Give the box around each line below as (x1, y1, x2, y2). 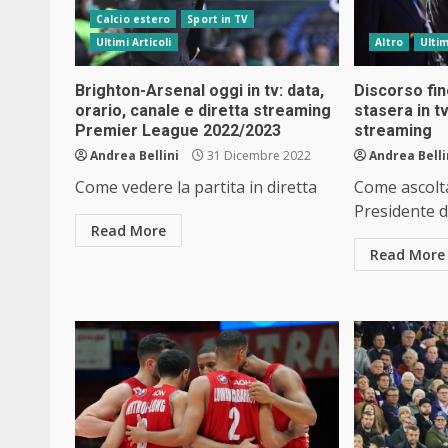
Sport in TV (187, 11, 249, 26)
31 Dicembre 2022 (204, 146, 311, 164)
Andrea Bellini (90, 146, 179, 164)
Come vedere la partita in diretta (75, 175, 317, 198)
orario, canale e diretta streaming (75, 100, 331, 120)
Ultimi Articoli (96, 34, 172, 49)
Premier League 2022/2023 (75, 120, 281, 140)
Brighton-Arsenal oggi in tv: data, (75, 80, 324, 100)
